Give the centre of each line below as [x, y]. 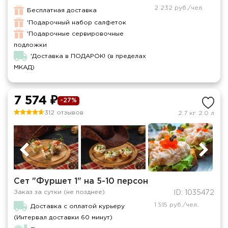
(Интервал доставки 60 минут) [63, 218]
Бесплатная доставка [62, 10]
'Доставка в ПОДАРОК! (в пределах [89, 56]
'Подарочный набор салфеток [77, 23]
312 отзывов [64, 113]
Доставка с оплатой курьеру [78, 207]
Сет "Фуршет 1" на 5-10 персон [81, 182]
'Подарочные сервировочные [75, 34]
